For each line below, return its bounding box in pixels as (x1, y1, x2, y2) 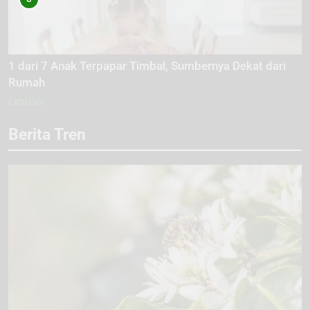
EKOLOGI (8, 95, 44, 109)
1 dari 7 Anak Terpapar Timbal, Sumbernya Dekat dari (8, 59, 286, 73)
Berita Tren (8, 124, 86, 144)
